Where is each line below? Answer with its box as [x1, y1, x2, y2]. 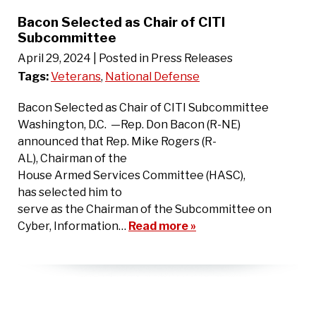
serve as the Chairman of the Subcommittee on [18, 202, 272, 216]
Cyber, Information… [18, 219, 128, 233]
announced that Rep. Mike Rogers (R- [18, 134, 217, 148]
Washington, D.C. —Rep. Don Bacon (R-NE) [18, 117, 241, 131]
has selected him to [18, 185, 122, 199]
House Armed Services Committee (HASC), [18, 168, 245, 182]
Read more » [128, 219, 196, 233]
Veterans [51, 69, 101, 83]
